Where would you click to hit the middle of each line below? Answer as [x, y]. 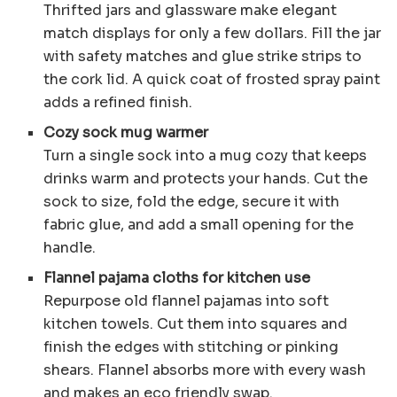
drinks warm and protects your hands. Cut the [206, 178]
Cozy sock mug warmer [126, 132]
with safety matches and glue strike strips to [203, 56]
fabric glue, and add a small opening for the [199, 224]
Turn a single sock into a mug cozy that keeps [206, 155]
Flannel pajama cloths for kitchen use [177, 277]
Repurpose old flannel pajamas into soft [187, 300]
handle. [70, 247]
